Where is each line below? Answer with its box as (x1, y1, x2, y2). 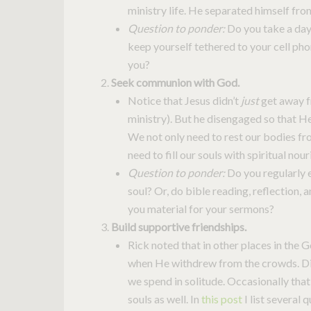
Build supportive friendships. (111, 220, 246, 234)
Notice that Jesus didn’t (128, 94, 241, 108)
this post (201, 292, 242, 306)
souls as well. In (128, 292, 201, 306)
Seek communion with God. (111, 76, 239, 90)
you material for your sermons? (128, 202, 274, 216)
